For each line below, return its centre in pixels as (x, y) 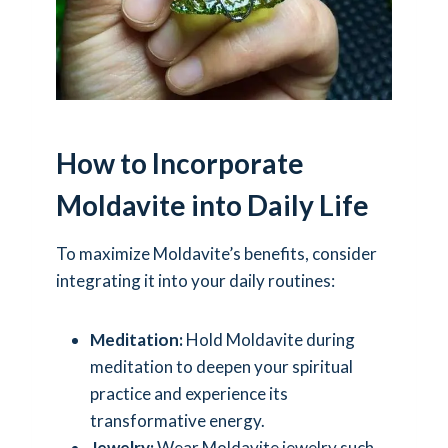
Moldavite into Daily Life (212, 204)
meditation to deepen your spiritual (221, 366)
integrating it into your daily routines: (195, 280)
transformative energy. (177, 420)
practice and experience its (189, 393)
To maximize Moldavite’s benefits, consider (216, 253)
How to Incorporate (180, 162)
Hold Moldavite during (269, 339)
